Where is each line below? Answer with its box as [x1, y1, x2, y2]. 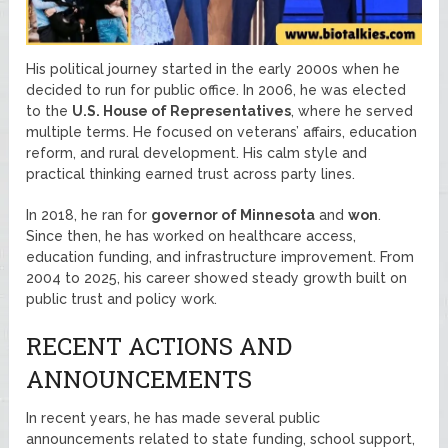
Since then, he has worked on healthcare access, [26, 227, 357, 244]
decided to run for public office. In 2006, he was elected [26, 81, 407, 98]
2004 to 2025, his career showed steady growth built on [26, 269, 408, 286]
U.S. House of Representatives [72, 102, 292, 119]
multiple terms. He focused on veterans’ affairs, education [26, 123, 418, 140]
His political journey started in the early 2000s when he [26, 60, 401, 77]
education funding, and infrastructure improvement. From [26, 248, 415, 265]
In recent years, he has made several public [26, 409, 321, 426]
